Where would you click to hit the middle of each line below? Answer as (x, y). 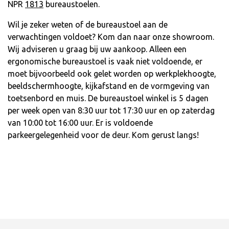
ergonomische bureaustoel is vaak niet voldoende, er (105, 62)
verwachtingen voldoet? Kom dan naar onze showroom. (111, 37)
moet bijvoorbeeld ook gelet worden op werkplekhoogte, (112, 74)
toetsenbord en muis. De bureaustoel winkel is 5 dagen (108, 98)
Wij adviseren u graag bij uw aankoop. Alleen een (97, 49)
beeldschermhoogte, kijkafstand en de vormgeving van (109, 86)
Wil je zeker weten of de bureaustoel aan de (88, 25)
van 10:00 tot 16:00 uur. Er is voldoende (80, 123)
